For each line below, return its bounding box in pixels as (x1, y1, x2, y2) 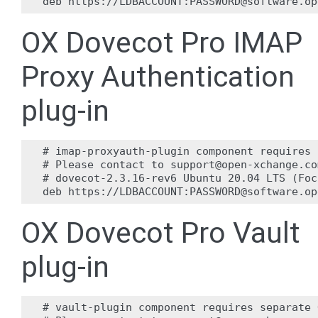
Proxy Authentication (21, 60, 295, 94)
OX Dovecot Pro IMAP (21, 26, 302, 60)
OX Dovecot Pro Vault (21, 216, 300, 250)
